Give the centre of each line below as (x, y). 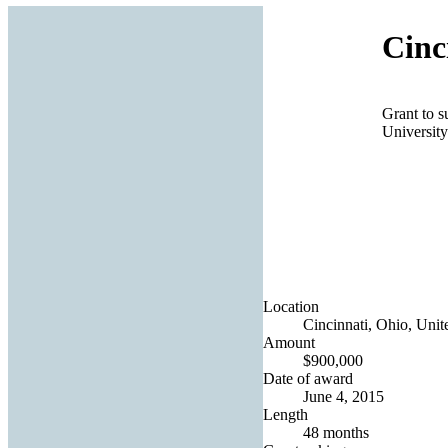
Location (291, 306)
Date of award (308, 378)
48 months (336, 432)
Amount (289, 342)
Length (285, 414)
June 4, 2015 (343, 396)
